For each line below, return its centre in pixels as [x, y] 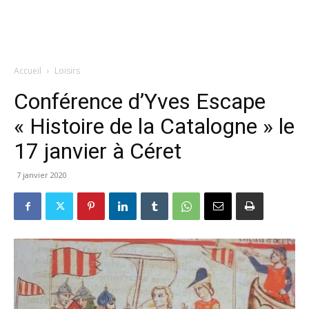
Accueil [28, 71]
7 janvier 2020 [42, 175]
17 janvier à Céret [98, 151]
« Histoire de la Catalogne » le [154, 126]
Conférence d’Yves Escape [140, 101]
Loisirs [67, 71]
